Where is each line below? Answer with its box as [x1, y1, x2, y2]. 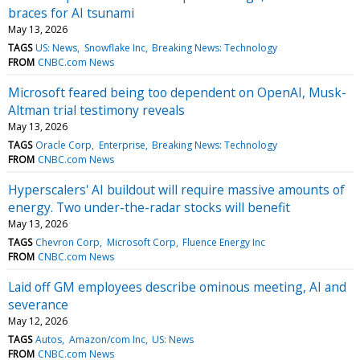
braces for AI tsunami [8, 4, 134, 22]
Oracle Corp [35, 138, 92, 153]
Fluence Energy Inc [182, 235, 265, 250]
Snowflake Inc [84, 41, 145, 55]
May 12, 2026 [8, 314, 67, 329]
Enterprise [98, 138, 145, 153]
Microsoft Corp [106, 235, 176, 250]
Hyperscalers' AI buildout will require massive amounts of [8, 181, 345, 199]
